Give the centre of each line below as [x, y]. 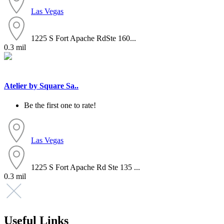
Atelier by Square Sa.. [41, 86]
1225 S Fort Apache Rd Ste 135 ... [85, 167]
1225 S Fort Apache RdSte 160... [83, 38]
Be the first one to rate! [60, 105]
